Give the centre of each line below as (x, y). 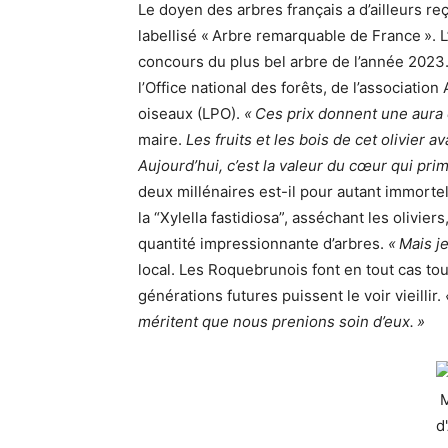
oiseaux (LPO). (191, 114)
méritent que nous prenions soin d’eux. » (281, 322)
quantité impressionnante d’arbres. (263, 244)
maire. (162, 140)
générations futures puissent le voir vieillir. (291, 296)
